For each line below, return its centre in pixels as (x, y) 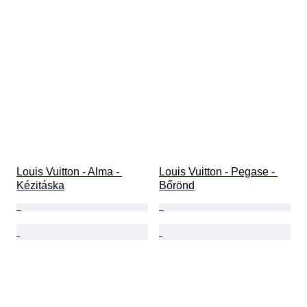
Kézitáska (40, 186)
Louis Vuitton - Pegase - (218, 172)
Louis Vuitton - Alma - (69, 172)
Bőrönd (177, 186)
